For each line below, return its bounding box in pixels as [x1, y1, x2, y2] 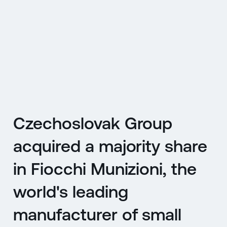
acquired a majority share [13, 136, 207, 156]
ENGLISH [141, 90, 181, 102]
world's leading [13, 181, 128, 201]
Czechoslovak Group [13, 113, 173, 133]
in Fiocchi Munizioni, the [13, 159, 197, 178]
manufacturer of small [13, 204, 182, 224]
